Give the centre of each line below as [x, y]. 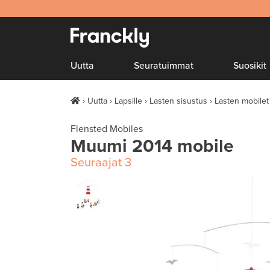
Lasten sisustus [178, 101]
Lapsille [128, 101]
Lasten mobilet [242, 101]
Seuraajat [96, 163]
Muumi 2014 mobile [152, 146]
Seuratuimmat [164, 66]
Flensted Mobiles [107, 129]
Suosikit [250, 66]
